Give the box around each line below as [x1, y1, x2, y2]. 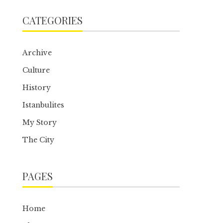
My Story [22, 118, 57, 127]
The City [22, 135, 55, 144]
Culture [22, 66, 50, 75]
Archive [22, 48, 52, 57]
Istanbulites [22, 101, 65, 110]
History [22, 83, 51, 92]
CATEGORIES [22, 13, 83, 27]
